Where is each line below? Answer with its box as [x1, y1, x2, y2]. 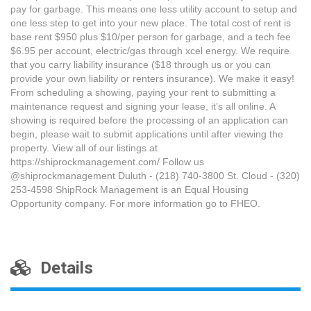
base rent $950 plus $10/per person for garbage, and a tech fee [10, 31, 291, 42]
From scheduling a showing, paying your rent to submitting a [10, 87, 276, 98]
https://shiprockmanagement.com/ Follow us [10, 156, 204, 167]
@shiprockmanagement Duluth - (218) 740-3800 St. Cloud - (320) [10, 170, 300, 181]
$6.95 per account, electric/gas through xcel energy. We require [10, 45, 289, 56]
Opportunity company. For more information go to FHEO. [10, 198, 260, 209]
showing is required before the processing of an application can [10, 115, 288, 126]
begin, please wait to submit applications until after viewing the [10, 128, 283, 140]
